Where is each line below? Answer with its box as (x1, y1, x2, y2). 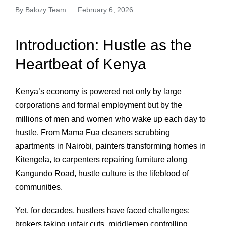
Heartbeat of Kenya (15, 55, 146, 72)
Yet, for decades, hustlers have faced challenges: (15, 206, 190, 215)
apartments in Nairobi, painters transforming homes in (15, 141, 206, 150)
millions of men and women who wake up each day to (15, 114, 206, 123)
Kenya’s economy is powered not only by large (15, 87, 182, 96)
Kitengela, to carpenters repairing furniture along (15, 155, 187, 164)
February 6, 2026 (78, 6, 133, 14)
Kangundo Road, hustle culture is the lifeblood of (15, 168, 189, 178)
